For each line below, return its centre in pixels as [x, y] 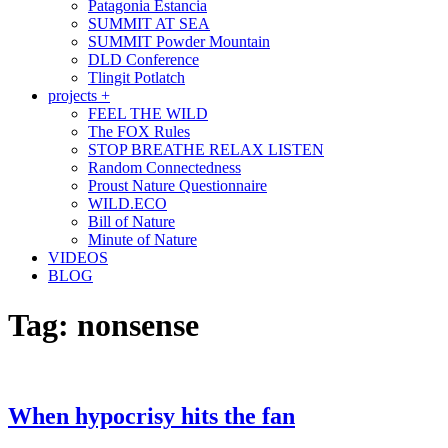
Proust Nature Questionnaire [177, 186]
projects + [79, 96]
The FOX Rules [139, 132]
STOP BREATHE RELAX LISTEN [206, 150]
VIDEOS [78, 258]
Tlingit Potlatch [136, 78]
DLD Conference [143, 60]
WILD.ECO [127, 204]
